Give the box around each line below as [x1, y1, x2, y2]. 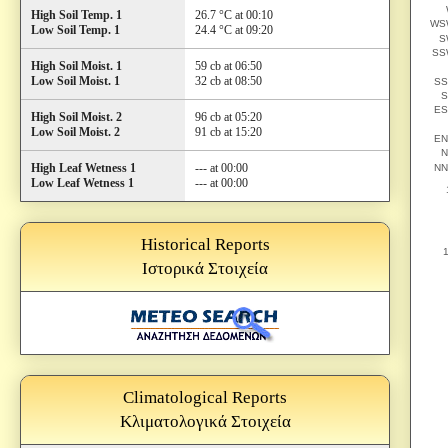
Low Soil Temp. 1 [31, 23, 120, 37]
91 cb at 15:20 [195, 125, 262, 139]
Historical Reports [140, 235, 270, 254]
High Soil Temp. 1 [31, 8, 122, 22]
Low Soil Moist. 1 [31, 74, 120, 88]
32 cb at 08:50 [195, 74, 262, 88]
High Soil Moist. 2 [31, 110, 122, 124]
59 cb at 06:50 [195, 59, 262, 73]
